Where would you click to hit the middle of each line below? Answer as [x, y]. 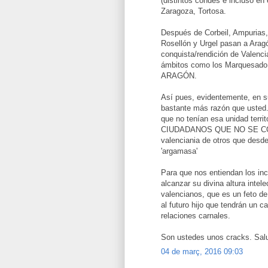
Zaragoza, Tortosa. [194, 11]
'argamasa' [179, 151]
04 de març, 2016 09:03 [202, 252]
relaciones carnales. [196, 215]
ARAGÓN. [179, 75]
